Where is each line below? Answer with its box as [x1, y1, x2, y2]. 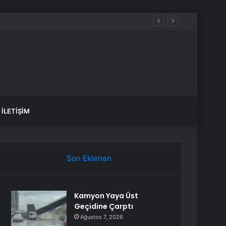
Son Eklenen [66, 153, 111, 163]
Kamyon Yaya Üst [74, 191, 139, 201]
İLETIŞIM [2, 107, 30, 115]
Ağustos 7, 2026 [80, 213, 124, 220]
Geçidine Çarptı [74, 201, 134, 211]
